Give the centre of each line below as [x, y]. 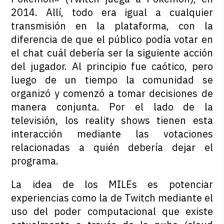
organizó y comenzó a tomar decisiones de [112, 93]
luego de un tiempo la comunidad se [112, 80]
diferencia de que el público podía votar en [112, 39]
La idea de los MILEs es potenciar [112, 184]
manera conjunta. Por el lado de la [112, 107]
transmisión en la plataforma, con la [112, 26]
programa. [35, 161]
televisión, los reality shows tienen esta [112, 120]
